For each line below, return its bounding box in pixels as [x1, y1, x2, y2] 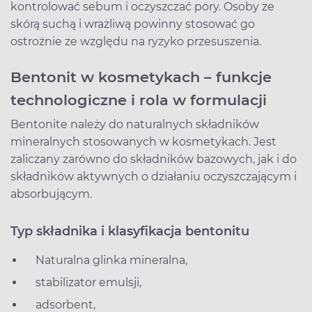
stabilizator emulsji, [24, 275, 141, 289]
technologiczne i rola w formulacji [10, 91, 267, 109]
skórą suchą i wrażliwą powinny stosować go [10, 17, 255, 31]
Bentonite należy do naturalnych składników [10, 117, 259, 131]
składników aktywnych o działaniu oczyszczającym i [10, 169, 297, 183]
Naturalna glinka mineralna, [24, 253, 187, 267]
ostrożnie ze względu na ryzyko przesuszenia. [10, 34, 261, 48]
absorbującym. [10, 187, 92, 201]
